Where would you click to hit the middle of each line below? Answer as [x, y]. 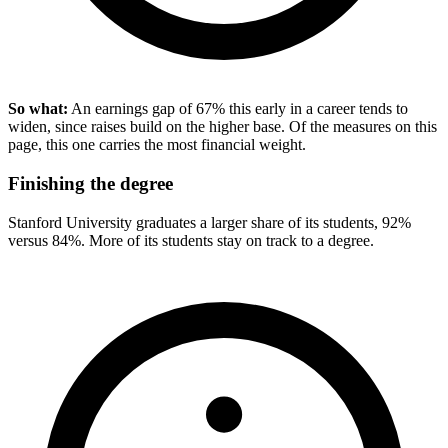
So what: [38, 109]
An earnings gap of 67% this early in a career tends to [238, 109]
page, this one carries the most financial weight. [157, 145]
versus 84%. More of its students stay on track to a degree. [191, 240]
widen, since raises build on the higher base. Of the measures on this [222, 127]
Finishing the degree [90, 184]
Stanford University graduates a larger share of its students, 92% [209, 222]
